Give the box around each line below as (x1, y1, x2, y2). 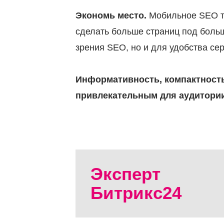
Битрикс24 (90, 183, 181, 203)
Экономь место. (75, 10, 146, 21)
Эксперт (90, 164, 160, 184)
